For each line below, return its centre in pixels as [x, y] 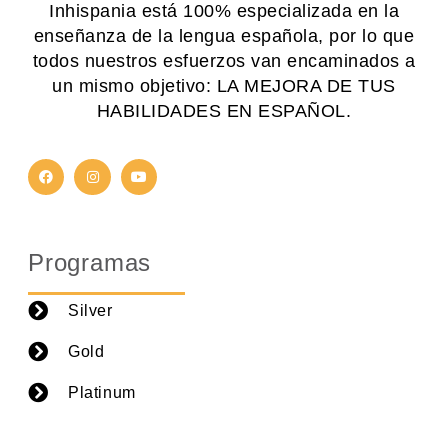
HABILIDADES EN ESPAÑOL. [224, 110]
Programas [90, 263]
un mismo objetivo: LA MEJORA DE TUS [224, 85]
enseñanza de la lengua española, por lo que [224, 35]
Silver [90, 311]
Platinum [102, 393]
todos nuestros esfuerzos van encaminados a [224, 60]
